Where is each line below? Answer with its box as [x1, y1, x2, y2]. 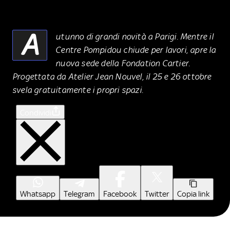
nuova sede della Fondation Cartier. [55, 57, 190, 68]
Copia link [177, 189, 209, 199]
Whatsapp [20, 189, 55, 199]
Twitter [145, 189, 169, 199]
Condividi [20, 108, 51, 118]
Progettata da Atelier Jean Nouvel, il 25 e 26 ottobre [12, 71, 212, 82]
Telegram [64, 189, 95, 199]
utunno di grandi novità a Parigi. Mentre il [55, 31, 214, 42]
